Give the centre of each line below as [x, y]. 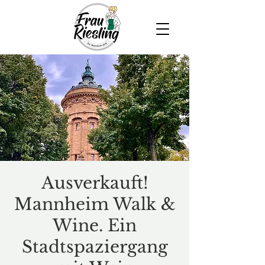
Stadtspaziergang [95, 247]
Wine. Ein [95, 226]
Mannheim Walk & [95, 204]
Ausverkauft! [95, 183]
